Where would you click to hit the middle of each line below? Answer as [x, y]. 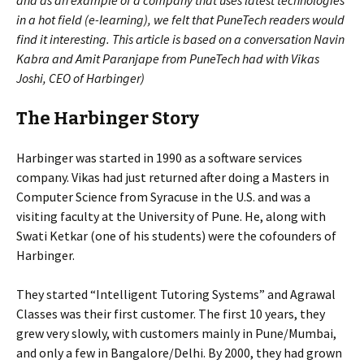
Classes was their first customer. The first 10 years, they [171, 314]
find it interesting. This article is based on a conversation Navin [180, 39]
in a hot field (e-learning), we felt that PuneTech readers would [180, 19]
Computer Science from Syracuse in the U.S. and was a [163, 197]
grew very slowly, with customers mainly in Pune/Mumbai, [176, 333]
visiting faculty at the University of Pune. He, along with [171, 216]
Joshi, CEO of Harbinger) [80, 78]
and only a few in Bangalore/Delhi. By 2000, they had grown [179, 353]
